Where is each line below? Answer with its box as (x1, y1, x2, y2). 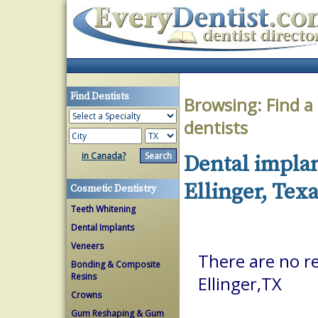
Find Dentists (70, 90, 129, 103)
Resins (71, 270, 97, 283)
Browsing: (184, 94, 266, 116)
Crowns (71, 289, 102, 301)
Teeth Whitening (71, 203, 136, 215)
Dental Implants (71, 221, 134, 234)
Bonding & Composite (71, 258, 160, 270)
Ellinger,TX (198, 273, 282, 296)
